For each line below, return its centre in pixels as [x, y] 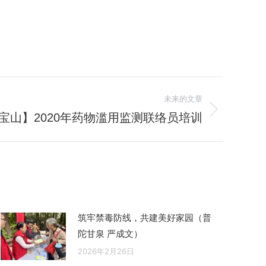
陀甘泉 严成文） [110, 234]
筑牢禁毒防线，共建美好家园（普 [145, 218]
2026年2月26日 [106, 251]
